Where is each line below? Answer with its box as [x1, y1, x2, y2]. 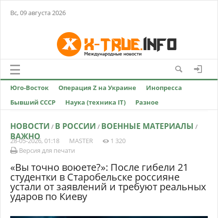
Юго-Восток [10, 83, 49, 92]
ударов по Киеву [10, 190, 87, 203]
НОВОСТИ [10, 121, 50, 131]
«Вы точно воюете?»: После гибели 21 [10, 161, 188, 174]
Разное [135, 98, 159, 107]
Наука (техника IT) [65, 98, 126, 107]
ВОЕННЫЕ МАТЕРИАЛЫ [101, 121, 194, 131]
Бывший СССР [10, 98, 55, 107]
